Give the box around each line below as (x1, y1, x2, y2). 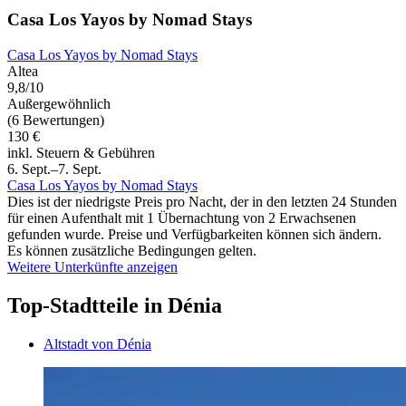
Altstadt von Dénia (43, 335, 151, 352)
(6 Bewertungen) (7, 112, 104, 129)
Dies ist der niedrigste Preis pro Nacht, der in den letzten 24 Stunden (7, 194, 397, 210)
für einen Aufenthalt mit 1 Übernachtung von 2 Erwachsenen (7, 210, 356, 227)
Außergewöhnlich (7, 96, 111, 112)
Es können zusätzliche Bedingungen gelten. (7, 243, 256, 259)
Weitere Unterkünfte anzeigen (7, 259, 178, 275)
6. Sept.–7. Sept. (7, 161, 101, 178)
